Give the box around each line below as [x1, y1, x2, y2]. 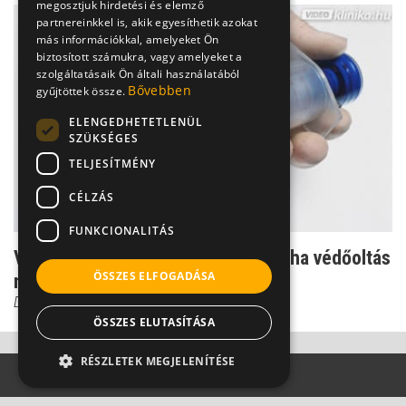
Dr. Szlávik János [14, 292, 111, 311]
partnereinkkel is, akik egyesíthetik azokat [36, 14, 257, 30]
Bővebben [128, 82, 191, 99]
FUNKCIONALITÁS [69, 222, 175, 238]
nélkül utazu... [14, 269, 127, 293]
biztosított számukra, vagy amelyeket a [36, 49, 243, 64]
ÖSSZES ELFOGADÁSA [92, 268, 216, 284]
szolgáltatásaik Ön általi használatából [36, 66, 240, 82]
